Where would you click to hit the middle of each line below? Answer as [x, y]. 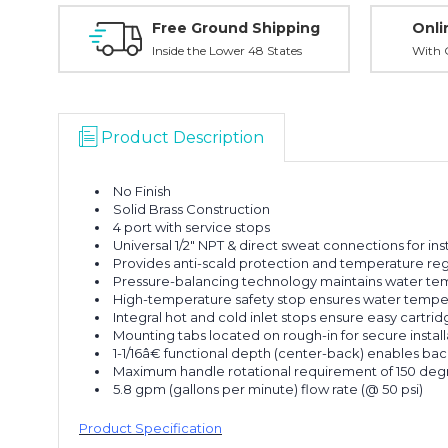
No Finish [142, 191]
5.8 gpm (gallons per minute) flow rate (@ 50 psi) [268, 389]
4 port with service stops [192, 227]
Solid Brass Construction [192, 209]
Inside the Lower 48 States [226, 50]
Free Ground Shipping [235, 28]
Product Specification [150, 428]
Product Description [182, 137]
